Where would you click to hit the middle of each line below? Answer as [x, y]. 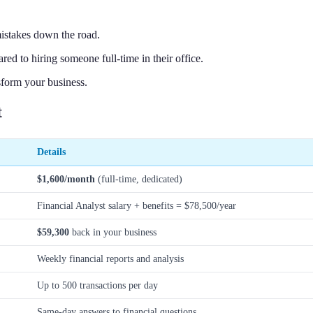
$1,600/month [66, 179]
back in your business [113, 232]
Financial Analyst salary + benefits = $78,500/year [137, 205]
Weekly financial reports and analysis [110, 258]
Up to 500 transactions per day [97, 285]
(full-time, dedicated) [139, 179]
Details [51, 151]
